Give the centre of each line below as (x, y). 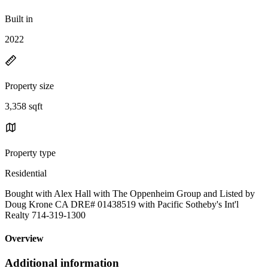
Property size (29, 86)
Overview (24, 239)
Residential (26, 173)
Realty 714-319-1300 (45, 215)
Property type (30, 153)
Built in (19, 19)
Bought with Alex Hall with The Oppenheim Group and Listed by (130, 193)
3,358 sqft (24, 106)
